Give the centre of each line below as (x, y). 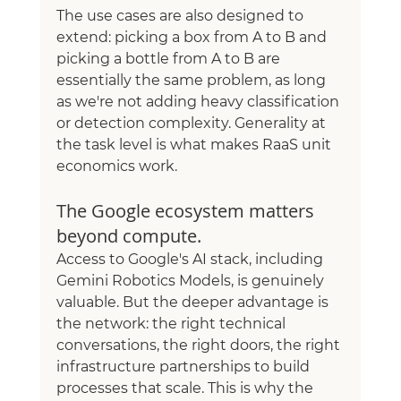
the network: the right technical (172, 324)
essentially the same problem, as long (192, 81)
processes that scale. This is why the (186, 388)
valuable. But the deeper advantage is (194, 303)
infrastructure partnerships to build (184, 367)
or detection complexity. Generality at (192, 124)
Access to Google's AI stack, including (191, 260)
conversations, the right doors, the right (200, 346)
